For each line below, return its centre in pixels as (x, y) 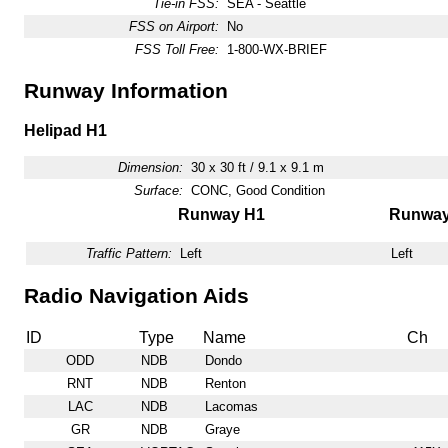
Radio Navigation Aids (136, 296)
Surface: (158, 190)
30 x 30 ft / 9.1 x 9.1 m (257, 167)
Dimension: (150, 167)
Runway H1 (221, 214)
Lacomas (231, 407)
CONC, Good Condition (257, 190)
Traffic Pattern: (128, 253)
